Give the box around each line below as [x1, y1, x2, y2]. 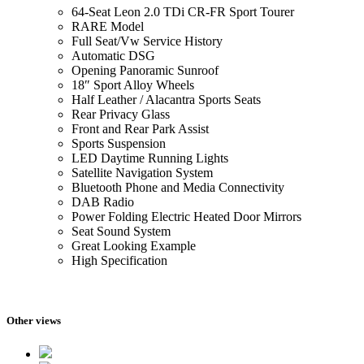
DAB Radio [71, 195, 134, 210]
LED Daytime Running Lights [71, 151, 228, 166]
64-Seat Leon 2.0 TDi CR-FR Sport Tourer [71, 5, 294, 19]
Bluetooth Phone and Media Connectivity [71, 180, 284, 195]
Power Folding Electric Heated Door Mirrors [71, 210, 301, 224]
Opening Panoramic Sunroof [71, 63, 219, 78]
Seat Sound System [71, 224, 171, 239]
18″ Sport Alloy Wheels [71, 78, 194, 93]
